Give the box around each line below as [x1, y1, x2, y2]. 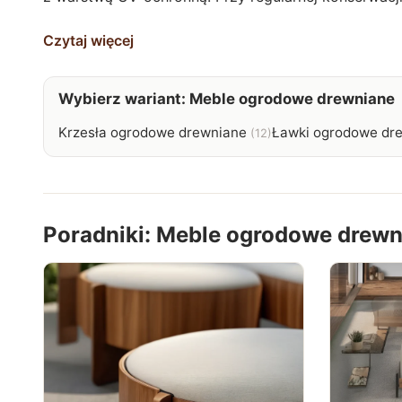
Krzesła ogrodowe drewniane [58, 123, 247, 141]
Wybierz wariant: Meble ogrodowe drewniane [58, 89, 395, 108]
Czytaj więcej [43, 31, 134, 49]
